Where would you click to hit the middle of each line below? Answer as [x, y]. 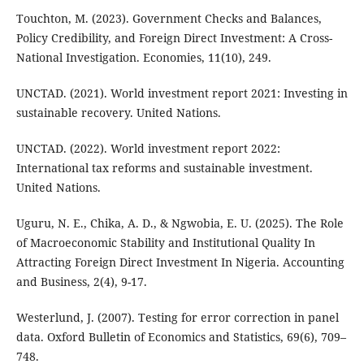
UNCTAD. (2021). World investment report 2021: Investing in [182, 93]
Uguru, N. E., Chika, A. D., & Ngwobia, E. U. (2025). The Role [180, 223]
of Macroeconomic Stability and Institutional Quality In [165, 243]
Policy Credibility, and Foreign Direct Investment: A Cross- [174, 38]
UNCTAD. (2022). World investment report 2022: [148, 149]
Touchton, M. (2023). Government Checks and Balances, [169, 19]
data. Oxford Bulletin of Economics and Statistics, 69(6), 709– [181, 337]
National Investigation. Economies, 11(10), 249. [143, 58]
